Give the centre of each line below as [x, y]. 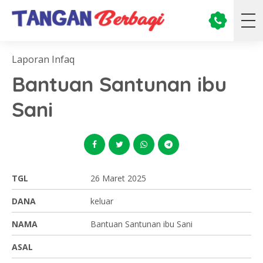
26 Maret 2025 [118, 178]
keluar [102, 201]
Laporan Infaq [43, 59]
